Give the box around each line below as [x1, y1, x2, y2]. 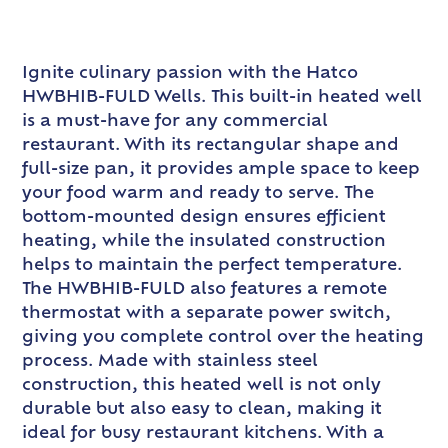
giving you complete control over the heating [22, 330, 425, 347]
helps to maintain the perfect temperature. [22, 258, 403, 275]
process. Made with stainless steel [22, 354, 319, 371]
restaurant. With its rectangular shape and [22, 138, 400, 155]
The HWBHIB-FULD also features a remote [22, 282, 388, 299]
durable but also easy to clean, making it [22, 402, 383, 419]
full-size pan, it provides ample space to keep [22, 162, 421, 179]
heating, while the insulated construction [22, 234, 387, 251]
